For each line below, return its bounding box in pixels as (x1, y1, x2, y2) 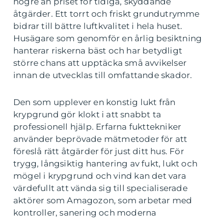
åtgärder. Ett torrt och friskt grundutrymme (13, 9, 200, 19)
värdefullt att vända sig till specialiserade (13, 183, 188, 193)
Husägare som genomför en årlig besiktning (13, 33, 202, 44)
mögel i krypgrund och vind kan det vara (13, 171, 186, 181)
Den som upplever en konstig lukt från (13, 97, 176, 108)
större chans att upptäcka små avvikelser (13, 58, 187, 68)
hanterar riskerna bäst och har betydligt (13, 46, 183, 56)
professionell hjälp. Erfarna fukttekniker (13, 122, 182, 132)
